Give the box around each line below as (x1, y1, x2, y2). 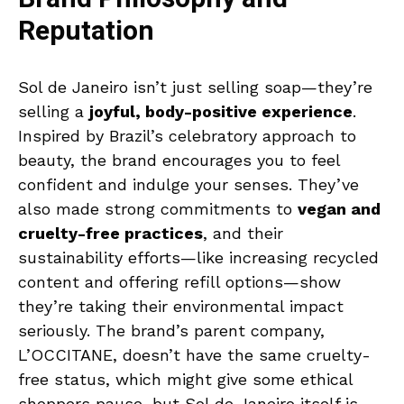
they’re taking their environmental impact (18, 296, 344, 316)
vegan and (298, 198, 381, 218)
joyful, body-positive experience (89, 101, 353, 121)
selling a (18, 101, 89, 121)
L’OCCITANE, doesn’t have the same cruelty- (18, 344, 371, 364)
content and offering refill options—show (18, 271, 341, 291)
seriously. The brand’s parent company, (18, 320, 325, 340)
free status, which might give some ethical (18, 369, 353, 389)
